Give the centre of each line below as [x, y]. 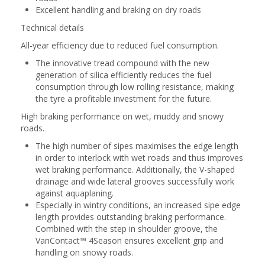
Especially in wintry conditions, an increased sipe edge [138, 205]
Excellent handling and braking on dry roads [118, 10]
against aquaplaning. [75, 193]
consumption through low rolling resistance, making [135, 87]
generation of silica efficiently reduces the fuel [123, 75]
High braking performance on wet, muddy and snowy [122, 116]
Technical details [52, 28]
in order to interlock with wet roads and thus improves [139, 158]
